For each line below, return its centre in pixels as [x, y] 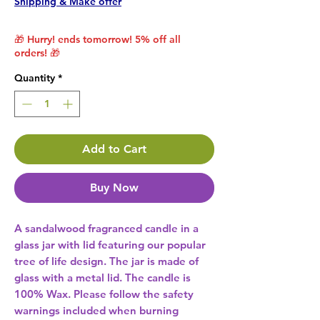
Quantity [35, 78]
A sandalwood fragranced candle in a [106, 229]
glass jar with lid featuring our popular [110, 245]
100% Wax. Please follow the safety [104, 294]
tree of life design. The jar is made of [106, 261]
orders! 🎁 [37, 53]
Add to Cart [114, 149]
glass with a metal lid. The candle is [102, 278]
